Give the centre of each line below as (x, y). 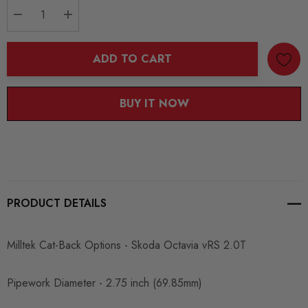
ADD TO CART (132, 59)
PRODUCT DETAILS (57, 203)
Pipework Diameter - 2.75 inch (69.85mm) (104, 283)
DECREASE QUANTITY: (81, 33)
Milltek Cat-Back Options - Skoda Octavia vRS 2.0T (126, 245)
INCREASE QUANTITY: (130, 33)
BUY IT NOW (154, 104)
